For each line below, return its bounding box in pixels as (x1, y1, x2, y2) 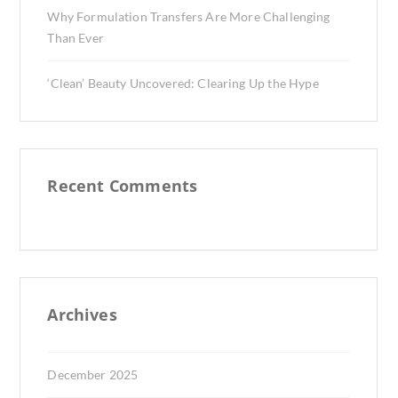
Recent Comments (47, 175, 198, 196)
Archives (47, 304, 117, 325)
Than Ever (47, 30, 104, 45)
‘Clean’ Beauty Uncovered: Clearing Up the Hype (47, 76, 319, 91)
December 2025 (47, 367, 139, 382)
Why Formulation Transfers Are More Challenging (47, 9, 330, 24)
